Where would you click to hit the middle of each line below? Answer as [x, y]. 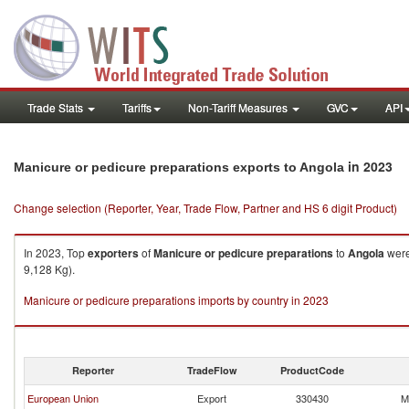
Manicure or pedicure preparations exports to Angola [179, 167]
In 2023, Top [56, 252]
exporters [113, 253]
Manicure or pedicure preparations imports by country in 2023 [176, 300]
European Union [63, 398]
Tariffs [137, 107]
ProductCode [312, 370]
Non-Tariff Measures [239, 107]
